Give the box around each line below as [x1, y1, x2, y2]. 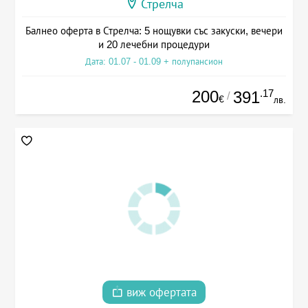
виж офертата [123, 286, 197, 300]
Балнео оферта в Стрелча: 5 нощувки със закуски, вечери [25, 24, 283, 36]
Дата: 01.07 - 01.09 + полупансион [85, 56, 223, 67]
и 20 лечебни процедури [98, 38, 210, 50]
